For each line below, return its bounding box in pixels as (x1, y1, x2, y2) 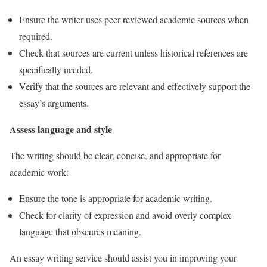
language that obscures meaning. (19, 225, 141, 238)
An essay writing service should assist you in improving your (10, 251, 237, 264)
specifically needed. (19, 63, 93, 76)
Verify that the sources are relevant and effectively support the (19, 79, 250, 92)
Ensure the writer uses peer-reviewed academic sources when (19, 13, 249, 26)
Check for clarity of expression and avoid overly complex (19, 208, 231, 221)
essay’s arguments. (19, 96, 89, 109)
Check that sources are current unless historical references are (19, 46, 248, 59)
